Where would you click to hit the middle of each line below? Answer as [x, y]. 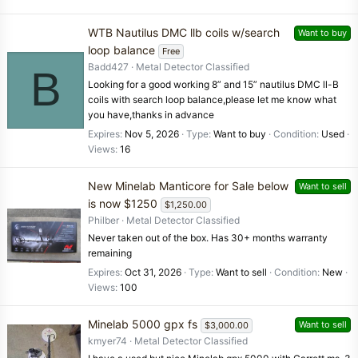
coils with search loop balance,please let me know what [212, 99]
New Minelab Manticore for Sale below [188, 185]
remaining [110, 253]
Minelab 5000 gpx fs [143, 324]
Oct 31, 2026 [153, 272]
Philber [103, 220]
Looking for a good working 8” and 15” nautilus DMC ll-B [213, 84]
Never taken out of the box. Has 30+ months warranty [208, 237]
